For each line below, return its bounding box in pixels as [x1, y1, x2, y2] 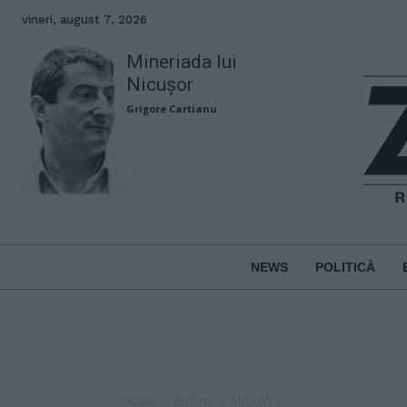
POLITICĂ [314, 259, 375, 274]
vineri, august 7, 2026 [22, 13, 147, 26]
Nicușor [126, 74, 194, 95]
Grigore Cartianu [126, 102, 218, 115]
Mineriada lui [126, 51, 238, 73]
